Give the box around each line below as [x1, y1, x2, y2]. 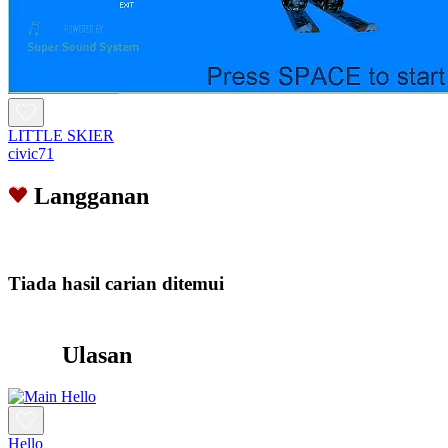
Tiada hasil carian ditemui [8, 272, 224, 294]
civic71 [8, 145, 54, 163]
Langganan [34, 183, 149, 210]
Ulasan [62, 341, 132, 368]
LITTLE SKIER [8, 127, 114, 145]
